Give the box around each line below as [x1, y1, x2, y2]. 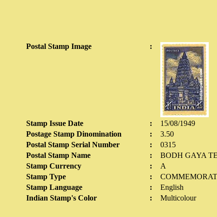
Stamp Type [26, 172, 66, 181]
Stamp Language [26, 183, 82, 191]
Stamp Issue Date [26, 119, 83, 127]
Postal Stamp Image [26, 42, 92, 50]
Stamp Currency [26, 162, 81, 170]
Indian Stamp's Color [26, 194, 97, 202]
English [160, 183, 184, 191]
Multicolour [160, 194, 196, 202]
